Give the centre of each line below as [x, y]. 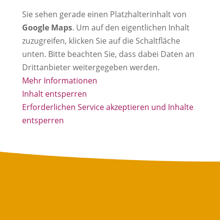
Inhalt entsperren [54, 94]
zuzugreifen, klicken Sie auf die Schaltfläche [101, 41]
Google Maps [47, 27]
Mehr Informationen [59, 80]
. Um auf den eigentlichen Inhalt [131, 27]
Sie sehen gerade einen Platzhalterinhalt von [104, 14]
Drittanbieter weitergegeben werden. [91, 67]
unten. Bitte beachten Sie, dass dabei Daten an [108, 54]
